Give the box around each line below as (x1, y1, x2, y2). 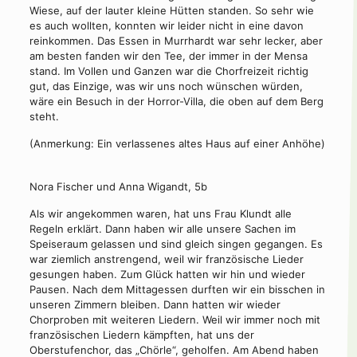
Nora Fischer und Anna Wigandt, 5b (29, 180, 207, 193)
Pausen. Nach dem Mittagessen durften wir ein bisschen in (29, 283, 325, 296)
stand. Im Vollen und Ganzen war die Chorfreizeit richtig (29, 65, 308, 77)
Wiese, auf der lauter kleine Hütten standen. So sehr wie (29, 4, 314, 17)
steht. (29, 110, 59, 123)
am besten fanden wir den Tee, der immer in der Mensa (29, 49, 308, 62)
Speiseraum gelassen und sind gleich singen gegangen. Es (29, 237, 323, 250)
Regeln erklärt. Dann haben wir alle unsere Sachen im (29, 222, 296, 235)
